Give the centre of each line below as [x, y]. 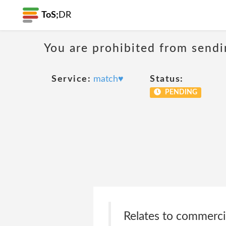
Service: [71, 79]
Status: [167, 79]
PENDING [180, 92]
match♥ [108, 79]
